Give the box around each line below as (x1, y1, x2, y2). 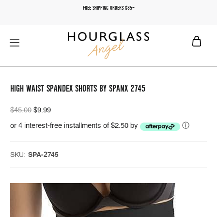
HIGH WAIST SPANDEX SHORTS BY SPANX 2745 (10, 83, 145, 94)
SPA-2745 (28, 151, 59, 159)
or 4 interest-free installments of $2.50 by (10, 121, 140, 130)
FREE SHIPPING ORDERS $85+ (82, 5, 135, 11)
